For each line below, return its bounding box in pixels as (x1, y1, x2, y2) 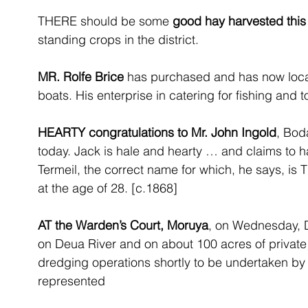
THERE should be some (38, 13, 173, 29)
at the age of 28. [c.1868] (38, 180, 177, 196)
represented (38, 273, 109, 289)
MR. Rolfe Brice (38, 69, 124, 85)
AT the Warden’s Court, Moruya (38, 217, 208, 233)
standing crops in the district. (38, 32, 199, 47)
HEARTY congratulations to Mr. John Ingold (38, 124, 276, 140)
